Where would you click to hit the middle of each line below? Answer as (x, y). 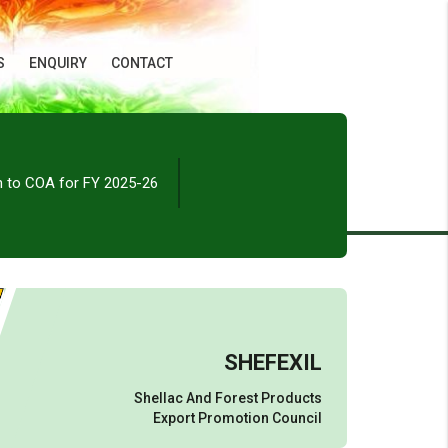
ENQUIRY (58, 63)
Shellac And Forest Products (228, 398)
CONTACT (142, 63)
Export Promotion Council (238, 418)
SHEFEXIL (273, 362)
